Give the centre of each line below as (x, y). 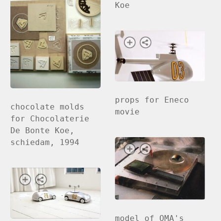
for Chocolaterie (50, 118)
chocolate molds (48, 107)
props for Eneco (152, 100)
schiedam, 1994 (45, 142)
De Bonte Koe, (43, 130)
